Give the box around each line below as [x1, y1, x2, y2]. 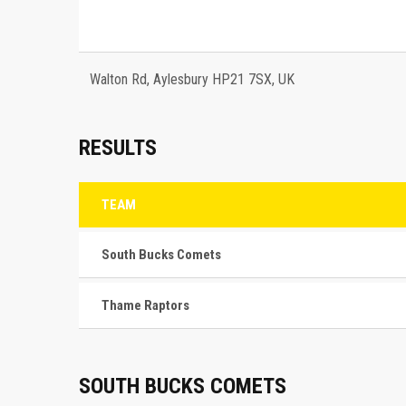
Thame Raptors [101, 297, 189, 314]
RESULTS [79, 135, 157, 161]
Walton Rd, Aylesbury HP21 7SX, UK [90, 70, 295, 88]
